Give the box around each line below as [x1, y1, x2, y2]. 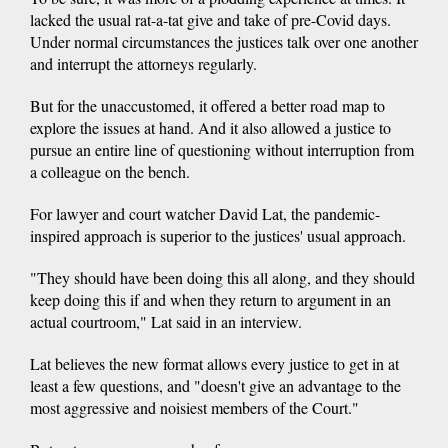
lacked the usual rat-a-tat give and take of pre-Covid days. [30, 8, 391, 30]
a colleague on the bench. [30, 160, 190, 182]
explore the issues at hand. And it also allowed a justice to [30, 116, 391, 138]
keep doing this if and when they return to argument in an [30, 288, 391, 310]
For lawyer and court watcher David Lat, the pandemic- [30, 202, 380, 224]
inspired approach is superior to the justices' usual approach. [30, 224, 406, 246]
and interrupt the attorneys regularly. [30, 52, 257, 74]
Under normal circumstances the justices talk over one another [30, 30, 418, 52]
